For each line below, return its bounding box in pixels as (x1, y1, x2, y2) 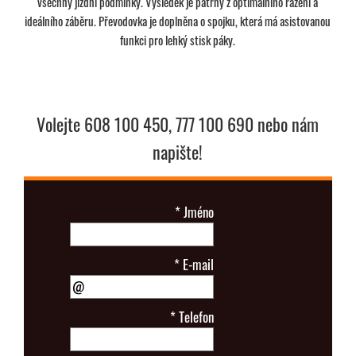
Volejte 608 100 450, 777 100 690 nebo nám (37, 110, 319, 137)
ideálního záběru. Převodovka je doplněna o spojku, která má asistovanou (25, 11, 331, 29)
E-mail (180, 253, 215, 274)
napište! (153, 138, 203, 164)
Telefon (176, 306, 215, 327)
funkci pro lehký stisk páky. (120, 30, 236, 48)
